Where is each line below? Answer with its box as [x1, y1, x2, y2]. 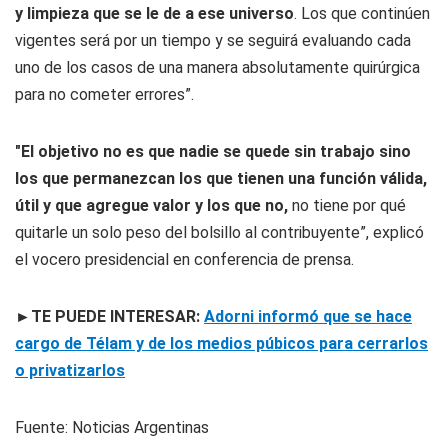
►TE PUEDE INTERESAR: [15, 307, 204, 326]
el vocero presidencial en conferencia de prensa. [15, 250, 354, 269]
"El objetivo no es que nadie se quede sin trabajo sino [15, 142, 411, 161]
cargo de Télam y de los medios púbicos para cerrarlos [15, 334, 428, 353]
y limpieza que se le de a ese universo [15, 4, 294, 23]
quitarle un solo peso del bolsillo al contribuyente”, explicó [15, 223, 424, 242]
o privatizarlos [15, 361, 125, 380]
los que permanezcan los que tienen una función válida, [15, 169, 427, 188]
